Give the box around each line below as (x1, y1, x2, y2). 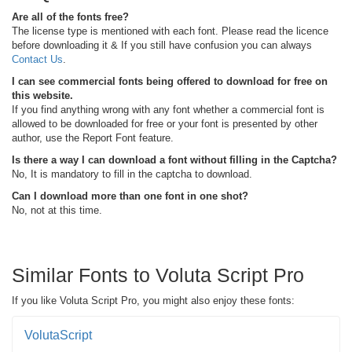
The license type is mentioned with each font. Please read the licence (12, 24, 328, 37)
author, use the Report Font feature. (12, 131, 174, 144)
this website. (12, 89, 73, 101)
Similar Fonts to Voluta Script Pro (12, 263, 304, 286)
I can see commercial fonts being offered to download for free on (12, 75, 328, 87)
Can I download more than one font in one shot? (12, 189, 248, 202)
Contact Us (12, 53, 63, 65)
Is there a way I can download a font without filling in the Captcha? (12, 153, 337, 166)
